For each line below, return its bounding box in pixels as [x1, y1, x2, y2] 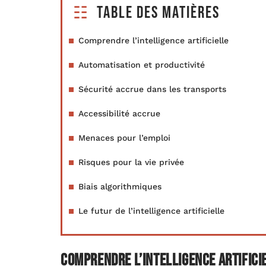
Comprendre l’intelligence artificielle [78, 36, 229, 45]
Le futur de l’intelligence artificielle [78, 206, 224, 216]
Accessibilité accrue [78, 109, 160, 118]
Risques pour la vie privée [78, 157, 184, 167]
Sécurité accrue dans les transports [78, 84, 226, 94]
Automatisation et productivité [78, 60, 205, 69]
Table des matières [97, 3, 220, 23]
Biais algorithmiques [78, 182, 161, 191]
